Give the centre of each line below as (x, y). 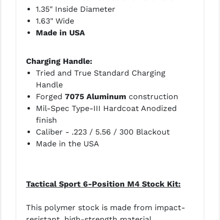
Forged (50, 97)
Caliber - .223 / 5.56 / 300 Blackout (103, 132)
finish (46, 120)
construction (152, 97)
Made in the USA (67, 144)
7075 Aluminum (95, 97)
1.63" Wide (55, 21)
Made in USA (60, 33)
